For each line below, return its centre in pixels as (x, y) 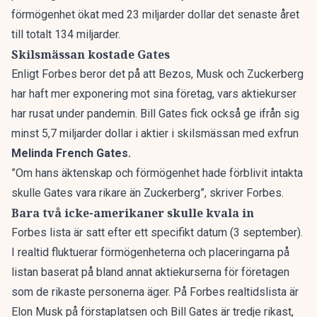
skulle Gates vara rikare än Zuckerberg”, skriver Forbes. (148, 193)
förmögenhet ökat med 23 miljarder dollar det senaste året (155, 15)
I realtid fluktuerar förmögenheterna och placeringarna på (150, 252)
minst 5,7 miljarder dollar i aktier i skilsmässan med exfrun (155, 133)
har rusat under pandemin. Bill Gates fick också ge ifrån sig (155, 114)
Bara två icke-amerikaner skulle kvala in (133, 213)
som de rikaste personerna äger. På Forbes (120, 292)
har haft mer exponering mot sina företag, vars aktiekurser (154, 94)
